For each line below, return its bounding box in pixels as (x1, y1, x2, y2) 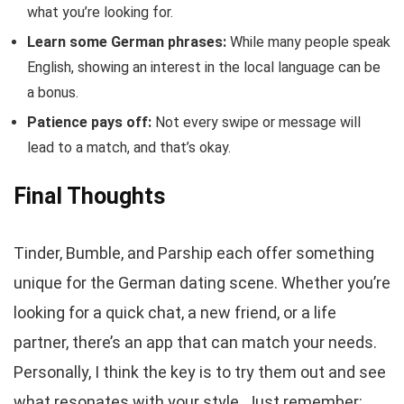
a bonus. (27, 84, 78, 102)
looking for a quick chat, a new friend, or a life (14, 303, 336, 323)
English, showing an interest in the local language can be (27, 59, 381, 77)
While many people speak (226, 33, 390, 51)
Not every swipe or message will (151, 114, 361, 132)
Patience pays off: (27, 114, 151, 132)
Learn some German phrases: (27, 33, 226, 51)
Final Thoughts (14, 183, 165, 210)
